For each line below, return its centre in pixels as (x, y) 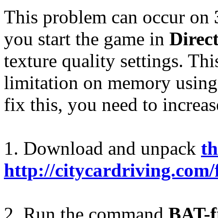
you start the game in (87, 38)
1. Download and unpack (102, 148)
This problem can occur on (109, 17)
